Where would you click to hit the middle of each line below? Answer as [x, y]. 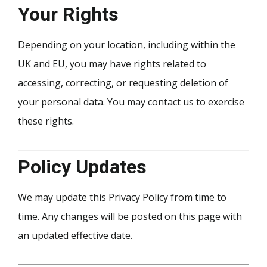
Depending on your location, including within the [127, 45]
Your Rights [68, 15]
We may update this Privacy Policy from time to [122, 198]
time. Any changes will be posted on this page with [130, 217]
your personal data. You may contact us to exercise [131, 102]
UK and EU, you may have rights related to [112, 64]
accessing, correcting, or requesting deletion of [123, 83]
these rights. [46, 121]
